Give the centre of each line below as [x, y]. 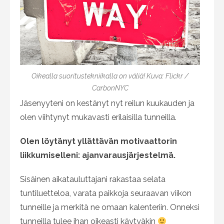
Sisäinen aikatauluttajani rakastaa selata [93, 179]
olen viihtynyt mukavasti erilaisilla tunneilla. [98, 117]
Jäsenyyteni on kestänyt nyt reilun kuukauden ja [107, 103]
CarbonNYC [110, 88]
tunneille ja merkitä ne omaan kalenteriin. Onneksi [110, 207]
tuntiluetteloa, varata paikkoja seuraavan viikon [106, 193]
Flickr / [177, 76]
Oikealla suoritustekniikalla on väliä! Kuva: [98, 76]
